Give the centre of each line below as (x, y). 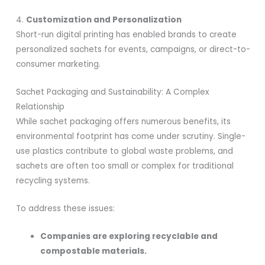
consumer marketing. (59, 64)
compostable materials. (94, 251)
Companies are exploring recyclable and (129, 236)
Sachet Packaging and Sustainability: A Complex (113, 92)
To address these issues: (66, 208)
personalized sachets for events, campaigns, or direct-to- (133, 50)
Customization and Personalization (104, 20)
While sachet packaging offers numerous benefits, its (124, 121)
